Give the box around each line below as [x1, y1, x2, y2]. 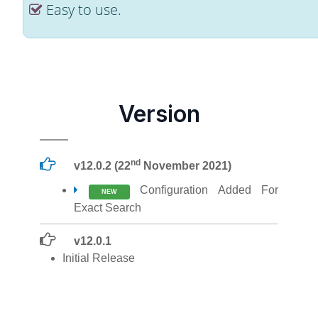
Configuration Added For [129, 184, 278, 196]
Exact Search [74, 202, 141, 214]
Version [118, 100, 200, 128]
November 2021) [141, 160, 232, 172]
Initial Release [62, 252, 135, 264]
